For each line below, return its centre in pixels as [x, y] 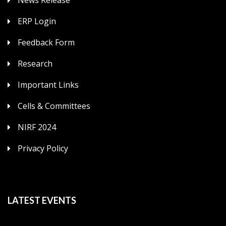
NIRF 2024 [37, 127]
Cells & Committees [54, 106]
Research [35, 63]
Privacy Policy [43, 148]
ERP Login [37, 21]
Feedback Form [46, 42]
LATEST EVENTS [42, 200]
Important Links [48, 84]
